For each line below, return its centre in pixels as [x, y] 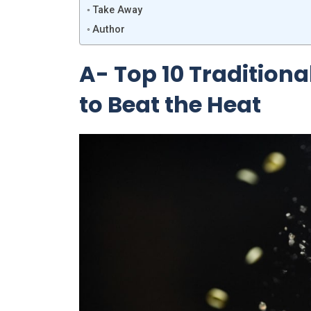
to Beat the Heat [170, 104]
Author [108, 29]
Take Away [117, 10]
